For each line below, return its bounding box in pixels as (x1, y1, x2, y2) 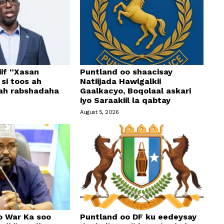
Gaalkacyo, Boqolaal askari (80, 85, 191, 95)
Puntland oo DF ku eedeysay (80, 212, 197, 222)
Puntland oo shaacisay (80, 66, 173, 76)
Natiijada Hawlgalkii (80, 76, 161, 86)
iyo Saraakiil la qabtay (80, 95, 171, 105)
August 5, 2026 (80, 108, 119, 115)
